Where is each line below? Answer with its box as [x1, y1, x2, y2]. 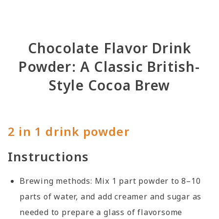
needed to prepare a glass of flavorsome [20, 207, 183, 218]
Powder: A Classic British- [19, 57, 200, 76]
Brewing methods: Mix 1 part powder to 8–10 [20, 175, 201, 186]
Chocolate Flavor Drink [27, 39, 192, 57]
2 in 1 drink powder [8, 123, 130, 139]
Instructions [8, 148, 89, 165]
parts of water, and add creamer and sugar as [20, 191, 202, 202]
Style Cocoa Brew [48, 76, 171, 94]
